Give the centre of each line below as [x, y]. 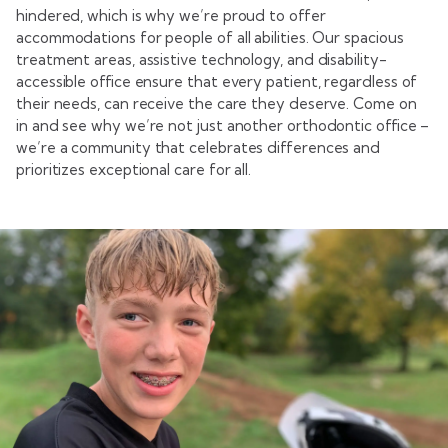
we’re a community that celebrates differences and [198, 148]
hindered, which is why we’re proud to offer [171, 16]
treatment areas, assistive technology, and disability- [201, 60]
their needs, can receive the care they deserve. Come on [216, 104]
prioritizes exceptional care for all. [134, 170]
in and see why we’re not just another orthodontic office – [223, 126]
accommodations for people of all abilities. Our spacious [210, 38]
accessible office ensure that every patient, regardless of [217, 82]
